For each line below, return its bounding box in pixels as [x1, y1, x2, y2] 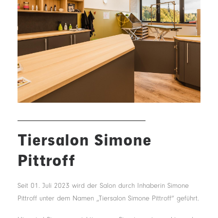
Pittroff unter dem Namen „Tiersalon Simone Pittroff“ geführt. [18, 194, 199, 202]
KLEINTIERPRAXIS [18, 13, 79, 21]
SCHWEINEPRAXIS [18, 30, 83, 39]
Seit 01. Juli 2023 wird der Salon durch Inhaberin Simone [18, 182, 189, 190]
